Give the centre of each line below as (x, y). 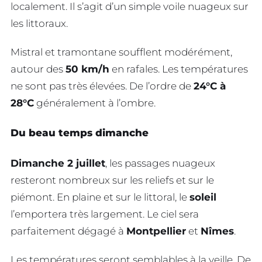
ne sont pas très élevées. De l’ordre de (102, 86)
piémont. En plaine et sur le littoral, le (100, 197)
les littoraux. (39, 24)
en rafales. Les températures (179, 69)
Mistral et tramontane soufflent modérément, (121, 52)
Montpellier (156, 231)
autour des (38, 69)
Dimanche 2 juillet (58, 163)
